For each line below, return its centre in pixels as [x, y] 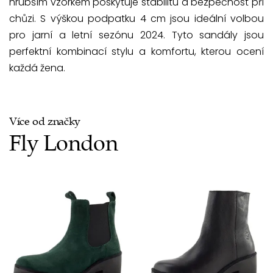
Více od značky [45, 121]
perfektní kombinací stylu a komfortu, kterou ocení [136, 51]
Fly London [63, 143]
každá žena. [37, 68]
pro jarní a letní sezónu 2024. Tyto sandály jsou [136, 35]
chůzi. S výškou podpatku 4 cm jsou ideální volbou [136, 18]
